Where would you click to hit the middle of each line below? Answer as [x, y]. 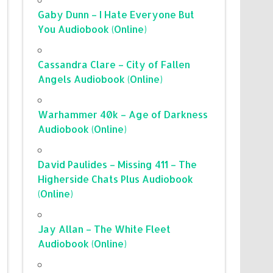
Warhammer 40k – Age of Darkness [123, 114]
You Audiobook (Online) [93, 29]
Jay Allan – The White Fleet [105, 229]
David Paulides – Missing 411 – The [118, 164]
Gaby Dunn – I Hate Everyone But [116, 14]
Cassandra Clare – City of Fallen [114, 64]
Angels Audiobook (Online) [101, 79]
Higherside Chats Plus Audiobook [116, 179]
